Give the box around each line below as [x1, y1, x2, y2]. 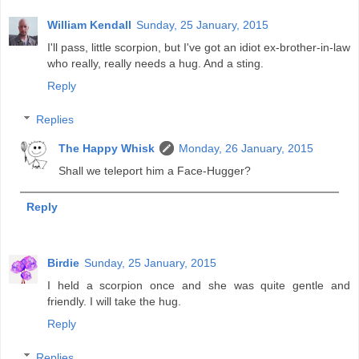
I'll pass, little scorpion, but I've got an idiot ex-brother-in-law [47, 41, 350, 54]
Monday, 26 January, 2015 [179, 141, 314, 155]
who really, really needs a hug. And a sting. [47, 57, 264, 71]
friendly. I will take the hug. [47, 295, 181, 309]
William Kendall [47, 18, 131, 32]
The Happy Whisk [58, 141, 155, 155]
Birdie [47, 256, 79, 270]
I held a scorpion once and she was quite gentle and [47, 279, 350, 292]
